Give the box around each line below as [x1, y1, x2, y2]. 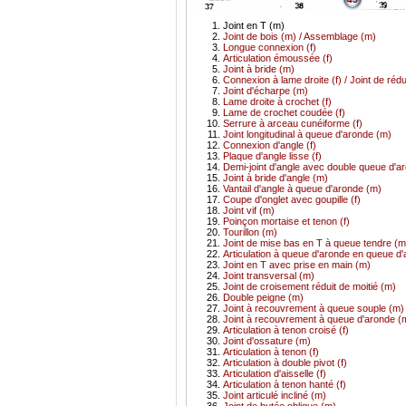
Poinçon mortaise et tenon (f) [223, 215, 350, 227]
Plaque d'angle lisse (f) [223, 150, 322, 161]
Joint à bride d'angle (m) [223, 171, 328, 183]
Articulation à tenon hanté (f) [223, 378, 346, 390]
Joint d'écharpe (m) [223, 84, 308, 96]
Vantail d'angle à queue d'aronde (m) [223, 182, 382, 194]
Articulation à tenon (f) [223, 345, 319, 357]
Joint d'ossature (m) [223, 334, 311, 346]
